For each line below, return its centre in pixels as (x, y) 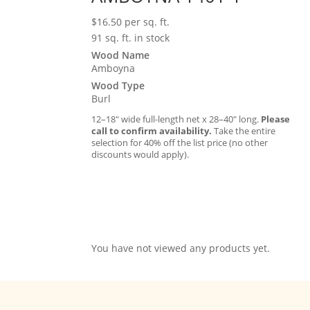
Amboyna (113, 68)
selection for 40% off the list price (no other (180, 142)
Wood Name (120, 55)
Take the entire (244, 130)
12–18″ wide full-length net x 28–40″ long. (176, 119)
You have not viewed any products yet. (181, 248)
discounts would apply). (140, 154)
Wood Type (118, 85)
